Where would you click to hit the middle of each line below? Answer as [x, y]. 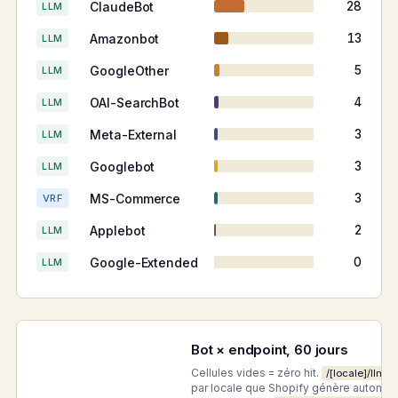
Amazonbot [125, 38]
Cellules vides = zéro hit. [256, 373]
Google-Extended [144, 262]
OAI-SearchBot [135, 102]
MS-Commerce [135, 198]
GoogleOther [130, 70]
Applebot [118, 230]
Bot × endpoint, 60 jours [270, 350]
